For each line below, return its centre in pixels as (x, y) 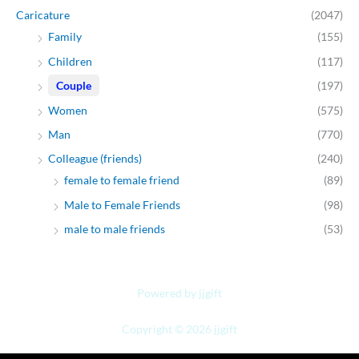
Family (65, 37)
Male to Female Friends (122, 204)
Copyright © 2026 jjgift (179, 329)
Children (70, 61)
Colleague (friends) (95, 159)
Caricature (43, 15)
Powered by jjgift (179, 293)
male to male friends (115, 229)
